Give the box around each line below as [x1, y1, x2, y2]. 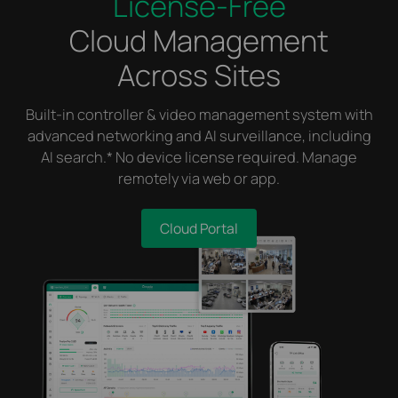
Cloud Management [69, 20, 329, 60]
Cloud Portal [160, 218, 238, 238]
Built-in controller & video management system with [25, 104, 373, 125]
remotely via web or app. [118, 168, 280, 189]
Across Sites [117, 54, 281, 95]
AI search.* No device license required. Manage [41, 147, 357, 168]
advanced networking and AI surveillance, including [27, 125, 371, 147]
